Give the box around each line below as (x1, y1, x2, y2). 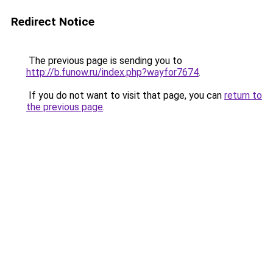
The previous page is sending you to (26, 55, 182, 66)
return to (224, 90, 262, 101)
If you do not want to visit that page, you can (26, 90, 224, 101)
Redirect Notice (11, 15, 94, 29)
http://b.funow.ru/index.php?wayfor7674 (26, 66, 199, 78)
